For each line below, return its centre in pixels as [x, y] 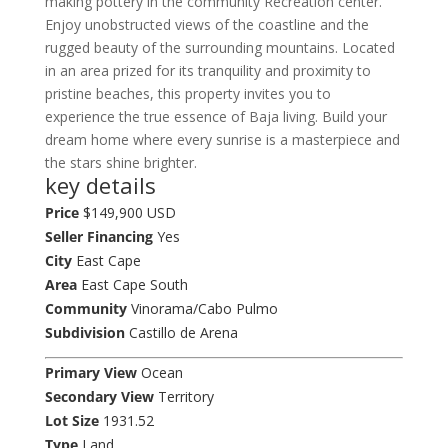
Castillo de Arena [181, 332]
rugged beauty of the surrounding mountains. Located [219, 47]
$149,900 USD [127, 212]
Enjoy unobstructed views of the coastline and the [206, 24]
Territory [183, 396]
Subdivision [84, 332]
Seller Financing [98, 236]
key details [100, 184]
